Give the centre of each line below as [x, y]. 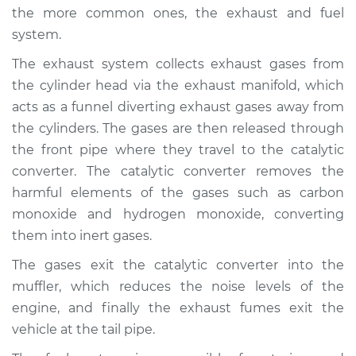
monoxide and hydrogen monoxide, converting [178, 214]
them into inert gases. [82, 236]
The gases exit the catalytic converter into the [178, 265]
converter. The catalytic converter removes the [178, 171]
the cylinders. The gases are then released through [178, 128]
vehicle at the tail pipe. [83, 329]
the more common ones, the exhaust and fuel [178, 13]
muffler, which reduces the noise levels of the [178, 286]
